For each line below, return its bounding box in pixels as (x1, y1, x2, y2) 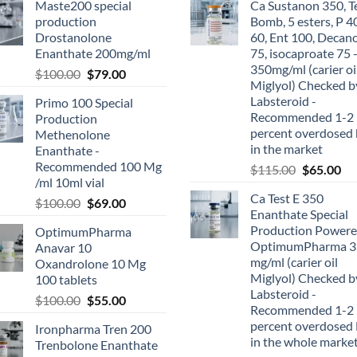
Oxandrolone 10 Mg (35, 255, 146, 271)
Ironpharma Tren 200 (35, 320, 151, 336)
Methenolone (35, 126, 110, 142)
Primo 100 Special (35, 94, 133, 110)
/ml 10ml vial (35, 174, 104, 190)
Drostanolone (35, 29, 112, 45)
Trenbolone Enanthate (35, 336, 158, 352)
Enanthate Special (250, 206, 348, 222)
